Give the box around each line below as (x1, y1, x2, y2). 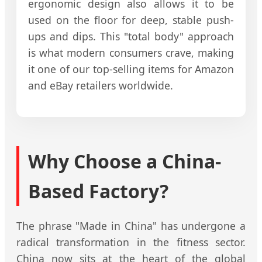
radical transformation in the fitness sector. (16, 235, 246, 249)
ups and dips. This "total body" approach (28, 29, 234, 43)
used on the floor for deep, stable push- (28, 12, 234, 27)
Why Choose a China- (28, 148, 221, 174)
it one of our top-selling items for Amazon (28, 61, 234, 76)
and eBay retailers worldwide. (28, 78, 173, 92)
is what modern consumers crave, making (28, 45, 234, 60)
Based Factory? (28, 178, 168, 204)
